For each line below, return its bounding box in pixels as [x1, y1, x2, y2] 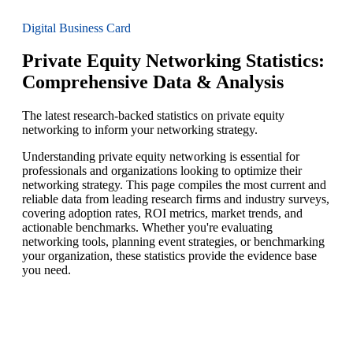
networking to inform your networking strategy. [22, 123, 258, 137]
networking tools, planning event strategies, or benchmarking [22, 235, 325, 249]
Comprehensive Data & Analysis [22, 72, 284, 93]
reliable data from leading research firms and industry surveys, [22, 192, 329, 206]
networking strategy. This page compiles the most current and [22, 178, 326, 192]
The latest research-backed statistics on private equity [22, 109, 284, 123]
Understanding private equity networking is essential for [22, 150, 299, 164]
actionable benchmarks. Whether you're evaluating [22, 221, 273, 235]
